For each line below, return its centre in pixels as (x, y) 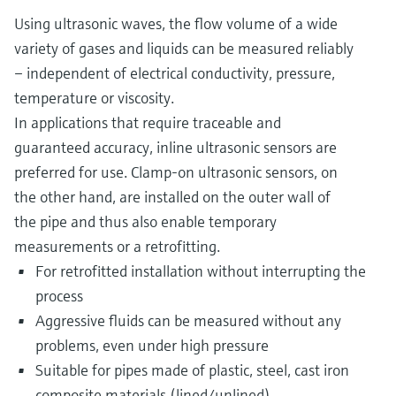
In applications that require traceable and (148, 123)
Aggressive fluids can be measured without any (188, 321)
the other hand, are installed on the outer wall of (172, 197)
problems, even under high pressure (152, 346)
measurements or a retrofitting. (117, 247)
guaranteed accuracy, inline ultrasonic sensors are (175, 148)
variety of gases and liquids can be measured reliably (184, 49)
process (59, 296)
